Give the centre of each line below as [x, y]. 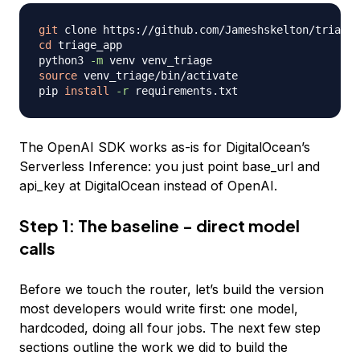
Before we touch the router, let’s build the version [172, 290]
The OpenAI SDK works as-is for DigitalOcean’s [165, 147]
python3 [64, 61]
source [58, 76]
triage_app [87, 45]
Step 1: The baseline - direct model [160, 226]
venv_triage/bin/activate [157, 76]
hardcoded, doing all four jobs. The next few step [170, 328]
